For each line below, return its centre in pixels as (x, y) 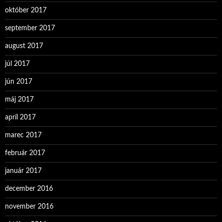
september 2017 (30, 28)
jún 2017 (19, 82)
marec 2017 (23, 135)
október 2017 (26, 10)
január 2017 (23, 171)
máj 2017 (19, 100)
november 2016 (29, 207)
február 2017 (25, 153)
